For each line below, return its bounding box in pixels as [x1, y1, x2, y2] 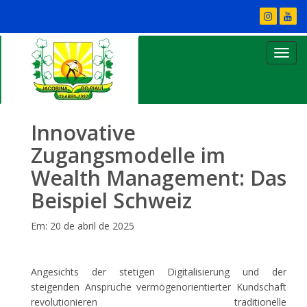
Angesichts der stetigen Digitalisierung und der [31, 265, 286, 278]
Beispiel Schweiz [31, 186, 192, 214]
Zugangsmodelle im [31, 141, 225, 169]
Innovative [31, 119, 136, 147]
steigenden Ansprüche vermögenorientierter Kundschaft [31, 280, 286, 293]
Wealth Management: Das [31, 164, 286, 192]
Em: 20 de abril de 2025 [31, 219, 134, 232]
